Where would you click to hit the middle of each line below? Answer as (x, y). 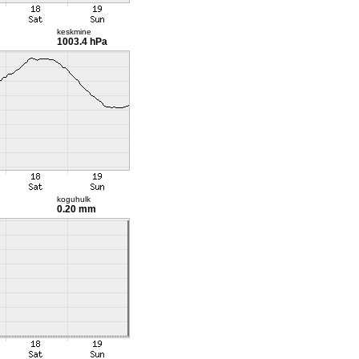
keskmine (74, 32)
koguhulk (73, 199)
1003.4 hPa (82, 42)
